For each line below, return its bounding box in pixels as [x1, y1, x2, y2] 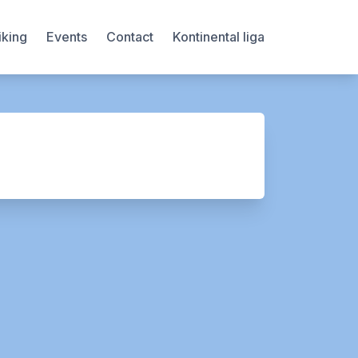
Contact [106, 29, 153, 45]
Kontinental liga [173, 29, 265, 45]
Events [46, 29, 87, 45]
